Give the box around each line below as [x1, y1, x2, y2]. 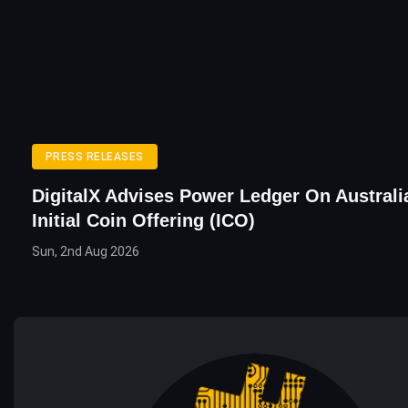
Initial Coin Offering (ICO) [32, 210, 255, 231]
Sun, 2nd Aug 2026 [32, 244, 139, 260]
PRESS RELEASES [46, 150, 144, 164]
